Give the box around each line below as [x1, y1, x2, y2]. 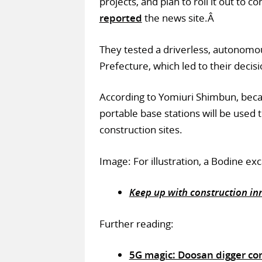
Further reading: [99, 216, 174, 230]
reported [99, 11, 142, 25]
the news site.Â [142, 11, 216, 25]
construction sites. [99, 123, 182, 137]
